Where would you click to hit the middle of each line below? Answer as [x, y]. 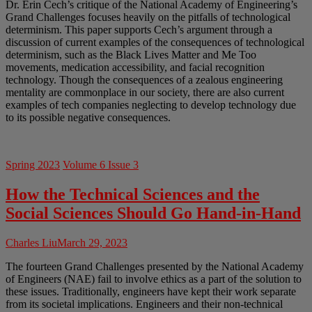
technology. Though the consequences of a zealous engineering [144, 79]
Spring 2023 [33, 164]
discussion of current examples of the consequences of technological [155, 42]
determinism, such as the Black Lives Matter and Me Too [131, 54]
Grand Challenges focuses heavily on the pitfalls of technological [148, 17]
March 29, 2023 [92, 242]
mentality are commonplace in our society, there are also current [145, 92]
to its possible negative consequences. [88, 117]
